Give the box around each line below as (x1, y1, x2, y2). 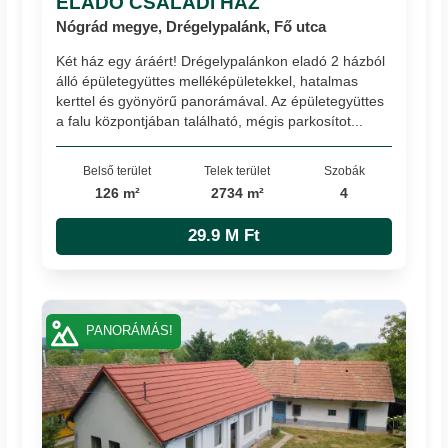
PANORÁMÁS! (85, 324, 173, 339)
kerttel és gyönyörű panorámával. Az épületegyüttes (56, 93, 385, 110)
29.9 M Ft (188, 226, 260, 246)
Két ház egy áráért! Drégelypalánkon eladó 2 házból (56, 53, 386, 70)
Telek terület (204, 164, 271, 178)
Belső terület (83, 164, 152, 178)
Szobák (323, 164, 365, 178)
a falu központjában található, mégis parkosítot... (56, 113, 364, 130)
